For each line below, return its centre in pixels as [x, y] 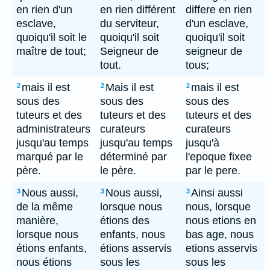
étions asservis [136, 248]
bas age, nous [220, 234]
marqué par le [50, 157]
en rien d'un [44, 10]
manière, [37, 221]
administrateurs [53, 129]
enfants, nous [133, 234]
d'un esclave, [217, 24]
